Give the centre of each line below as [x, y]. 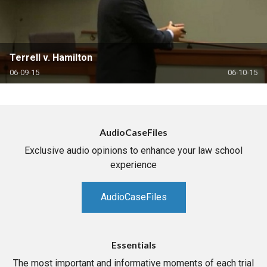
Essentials [133, 245]
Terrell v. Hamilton [51, 57]
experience [133, 165]
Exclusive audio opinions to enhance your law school [133, 151]
